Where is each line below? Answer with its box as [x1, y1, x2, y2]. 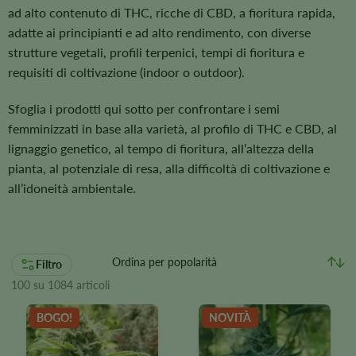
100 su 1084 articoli [11, 277, 110, 292]
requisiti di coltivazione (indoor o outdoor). [8, 64, 245, 79]
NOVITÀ [208, 310, 251, 324]
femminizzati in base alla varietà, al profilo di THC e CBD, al [8, 120, 337, 136]
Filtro [36, 257, 62, 271]
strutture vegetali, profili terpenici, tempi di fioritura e [8, 44, 304, 60]
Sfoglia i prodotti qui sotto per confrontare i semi [8, 100, 280, 116]
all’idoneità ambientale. [8, 180, 136, 195]
